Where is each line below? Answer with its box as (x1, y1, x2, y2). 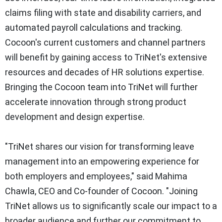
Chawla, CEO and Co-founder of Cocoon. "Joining (5, 186, 198, 197)
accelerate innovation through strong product (5, 97, 186, 108)
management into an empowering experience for (5, 156, 199, 167)
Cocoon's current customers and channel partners (5, 37, 206, 48)
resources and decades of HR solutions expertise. (5, 67, 204, 78)
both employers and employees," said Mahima (5, 171, 187, 182)
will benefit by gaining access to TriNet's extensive (5, 52, 207, 63)
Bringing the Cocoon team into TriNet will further (5, 82, 198, 93)
